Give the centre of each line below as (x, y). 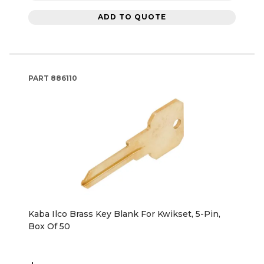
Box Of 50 (49, 226)
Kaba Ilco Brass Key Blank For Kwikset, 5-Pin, (124, 214)
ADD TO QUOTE (132, 17)
